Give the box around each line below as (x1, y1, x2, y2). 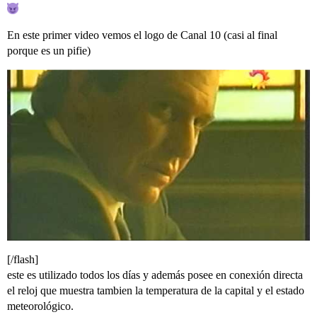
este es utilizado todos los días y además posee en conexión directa (7, 268, 303, 281)
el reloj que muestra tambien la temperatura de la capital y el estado (7, 284, 304, 296)
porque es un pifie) (7, 45, 91, 57)
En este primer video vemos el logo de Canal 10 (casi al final (7, 29, 277, 41)
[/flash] (7, 253, 38, 265)
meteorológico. (7, 299, 74, 312)
